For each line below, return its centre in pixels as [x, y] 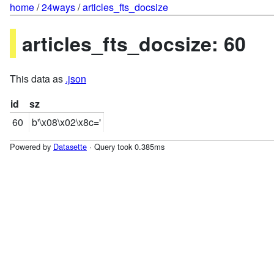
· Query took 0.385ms [126, 146]
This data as [38, 78]
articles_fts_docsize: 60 [134, 44]
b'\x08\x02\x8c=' [66, 122]
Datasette [70, 146]
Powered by [31, 146]
